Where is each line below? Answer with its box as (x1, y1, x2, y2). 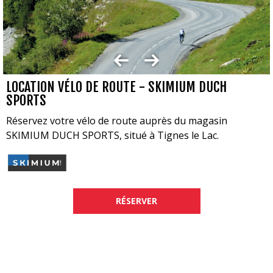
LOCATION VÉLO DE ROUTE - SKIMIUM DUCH (6, 79, 227, 96)
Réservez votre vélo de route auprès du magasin (6, 114, 227, 128)
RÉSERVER (116, 194, 157, 207)
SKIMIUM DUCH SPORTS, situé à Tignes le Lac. (6, 129, 219, 143)
